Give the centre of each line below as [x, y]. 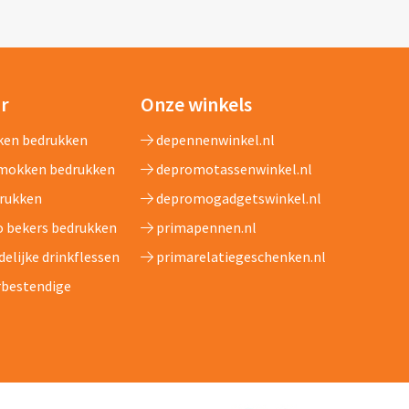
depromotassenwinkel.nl [233, 168]
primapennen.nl [205, 227]
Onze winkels [197, 104]
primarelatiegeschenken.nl [240, 256]
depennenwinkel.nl [215, 139]
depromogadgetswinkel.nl [238, 198]
